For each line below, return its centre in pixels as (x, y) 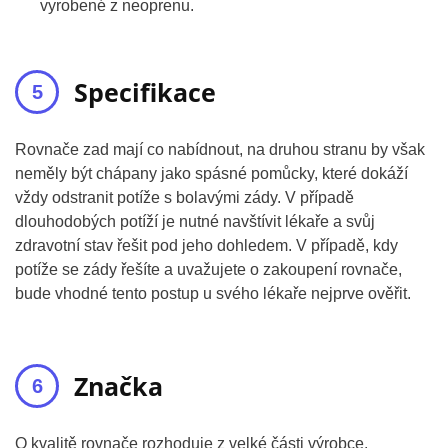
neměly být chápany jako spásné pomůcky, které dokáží (211, 173)
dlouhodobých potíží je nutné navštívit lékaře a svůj (195, 221)
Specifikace (145, 92)
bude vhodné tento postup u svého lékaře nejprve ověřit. (213, 293)
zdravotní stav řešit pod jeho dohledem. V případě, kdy (206, 245)
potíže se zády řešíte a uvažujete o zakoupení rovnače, (208, 269)
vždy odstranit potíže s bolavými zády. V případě (184, 197)
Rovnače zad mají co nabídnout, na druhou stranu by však (220, 149)
